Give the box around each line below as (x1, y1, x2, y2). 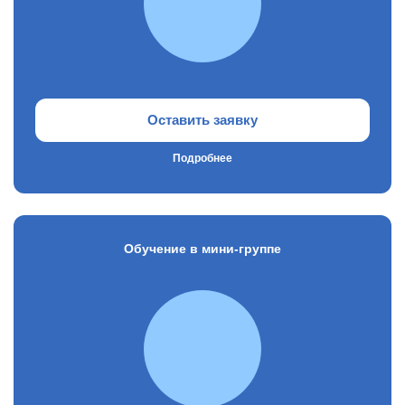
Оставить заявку (147, 112, 258, 127)
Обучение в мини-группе (124, 241, 281, 256)
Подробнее (173, 152, 232, 165)
